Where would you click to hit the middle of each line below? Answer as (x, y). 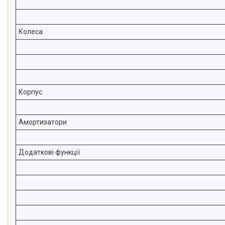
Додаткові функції (49, 152)
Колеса (31, 32)
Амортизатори (43, 122)
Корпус (30, 92)
